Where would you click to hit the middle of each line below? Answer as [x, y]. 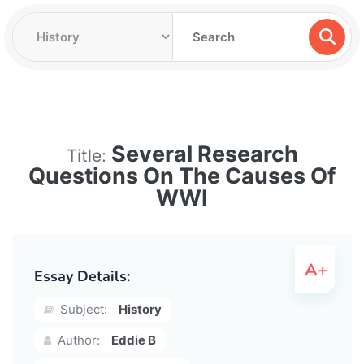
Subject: [82, 309]
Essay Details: [82, 276]
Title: [89, 155]
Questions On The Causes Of [182, 175]
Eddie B [134, 340]
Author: [77, 340]
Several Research [204, 154]
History [140, 309]
